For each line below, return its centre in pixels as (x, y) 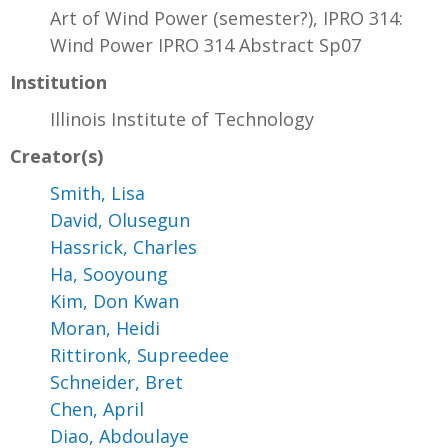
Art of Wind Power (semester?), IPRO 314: (226, 17)
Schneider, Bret (116, 381)
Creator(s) (56, 155)
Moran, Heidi (105, 327)
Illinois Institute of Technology (182, 118)
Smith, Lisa (97, 192)
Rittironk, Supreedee (139, 354)
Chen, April (97, 408)
